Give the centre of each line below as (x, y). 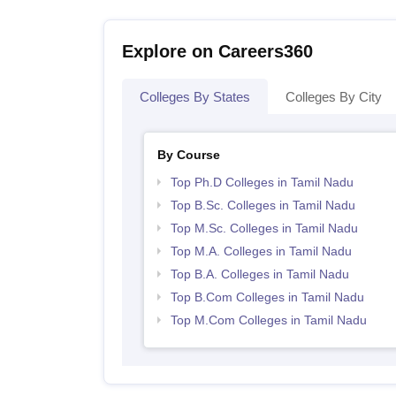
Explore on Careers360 (217, 51)
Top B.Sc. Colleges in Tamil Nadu (263, 205)
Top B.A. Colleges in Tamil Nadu (259, 274)
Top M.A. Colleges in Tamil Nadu (261, 251)
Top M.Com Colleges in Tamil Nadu (268, 320)
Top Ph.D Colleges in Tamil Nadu (262, 182)
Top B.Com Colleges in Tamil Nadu (267, 297)
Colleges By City (334, 97)
